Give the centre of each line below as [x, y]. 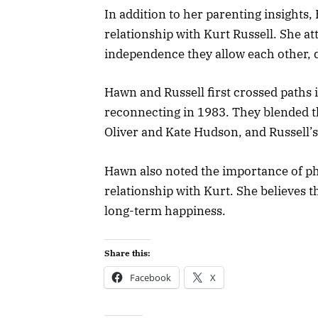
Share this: [127, 253]
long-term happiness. [165, 210]
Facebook [150, 277]
